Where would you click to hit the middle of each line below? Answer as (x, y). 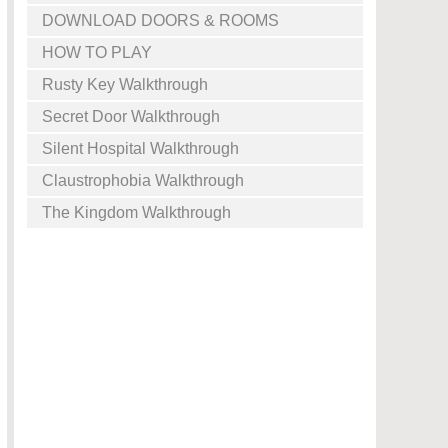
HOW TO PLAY (97, 52)
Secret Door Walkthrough (131, 116)
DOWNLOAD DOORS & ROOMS (160, 20)
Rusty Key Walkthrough (125, 84)
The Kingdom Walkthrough (136, 212)
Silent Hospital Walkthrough (140, 148)
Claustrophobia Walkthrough (143, 180)
